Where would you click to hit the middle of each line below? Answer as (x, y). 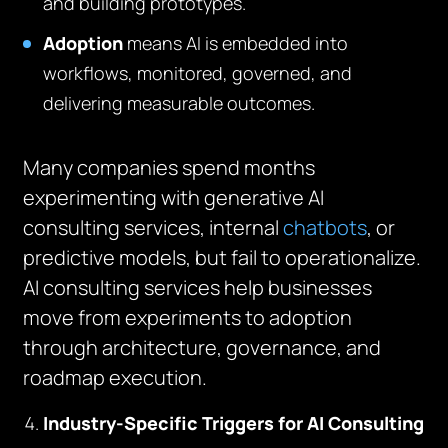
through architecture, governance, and (202, 347)
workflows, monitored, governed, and (198, 73)
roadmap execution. (115, 377)
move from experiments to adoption (188, 317)
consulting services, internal (153, 227)
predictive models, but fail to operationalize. (222, 257)
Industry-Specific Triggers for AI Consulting (234, 423)
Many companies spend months (169, 167)
